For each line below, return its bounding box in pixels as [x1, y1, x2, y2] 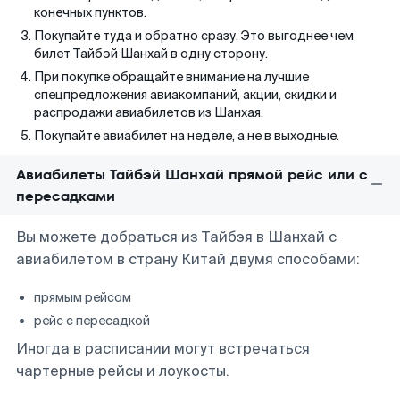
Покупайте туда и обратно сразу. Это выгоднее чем [34, 28, 354, 44]
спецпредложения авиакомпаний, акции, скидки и [34, 87, 337, 103]
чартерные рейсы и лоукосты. [16, 362, 229, 380]
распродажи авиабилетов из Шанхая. [34, 104, 263, 121]
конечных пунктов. [34, 4, 146, 21]
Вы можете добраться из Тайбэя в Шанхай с [16, 228, 337, 246]
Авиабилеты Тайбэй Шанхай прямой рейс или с [16, 164, 368, 185]
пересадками [16, 186, 115, 206]
